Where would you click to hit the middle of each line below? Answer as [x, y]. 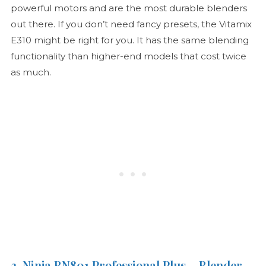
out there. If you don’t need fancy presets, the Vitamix [131, 24]
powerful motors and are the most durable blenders [129, 8]
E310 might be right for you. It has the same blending [129, 40]
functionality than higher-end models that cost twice [128, 56]
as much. [31, 72]
